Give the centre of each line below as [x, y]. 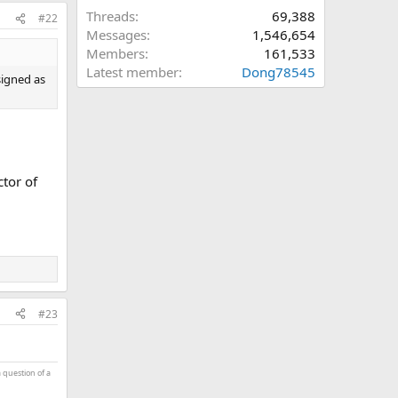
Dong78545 [279, 72]
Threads [111, 16]
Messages [116, 35]
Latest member [132, 72]
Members [115, 53]
